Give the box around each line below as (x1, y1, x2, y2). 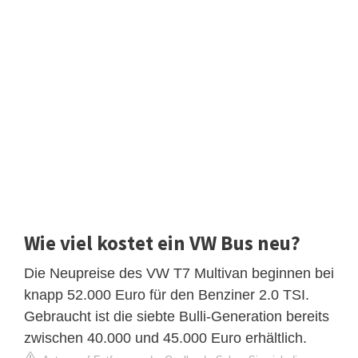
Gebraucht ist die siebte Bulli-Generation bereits (24, 308, 329, 325)
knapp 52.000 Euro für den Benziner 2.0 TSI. (24, 287, 309, 304)
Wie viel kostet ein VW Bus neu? (24, 230, 300, 257)
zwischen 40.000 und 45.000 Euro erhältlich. (24, 330, 307, 347)
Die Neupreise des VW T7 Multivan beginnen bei (24, 265, 334, 282)
